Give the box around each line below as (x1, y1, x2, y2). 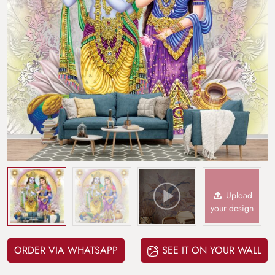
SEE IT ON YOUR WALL (159, 242, 261, 257)
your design (211, 201, 254, 214)
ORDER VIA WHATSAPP (14, 242, 118, 257)
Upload (223, 188, 253, 201)
